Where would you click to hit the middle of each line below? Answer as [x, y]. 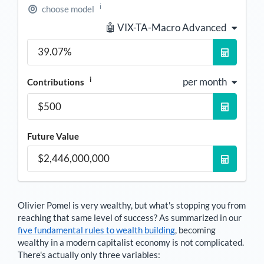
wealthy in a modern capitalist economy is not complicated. [131, 242]
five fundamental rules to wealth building [96, 230]
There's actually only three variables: [89, 254]
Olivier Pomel [44, 205]
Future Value [53, 136]
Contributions [57, 82]
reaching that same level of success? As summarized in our [130, 217]
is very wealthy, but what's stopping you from [158, 205]
